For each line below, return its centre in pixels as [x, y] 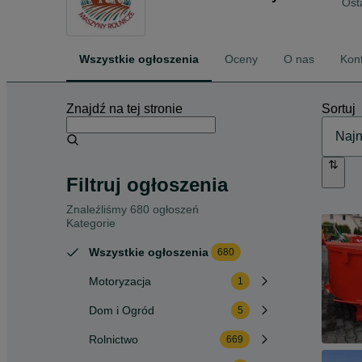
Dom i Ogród [122, 310]
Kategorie [91, 223]
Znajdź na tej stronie [124, 109]
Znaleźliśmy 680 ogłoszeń [133, 209]
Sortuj [339, 109]
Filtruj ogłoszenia [147, 185]
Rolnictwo [114, 339]
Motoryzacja [120, 281]
